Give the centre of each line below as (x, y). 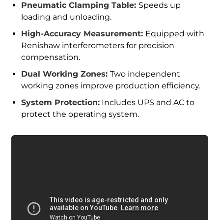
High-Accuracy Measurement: (83, 34)
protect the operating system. (80, 114)
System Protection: (61, 103)
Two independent (145, 74)
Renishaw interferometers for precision (98, 46)
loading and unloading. (67, 17)
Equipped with (175, 34)
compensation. (51, 57)
